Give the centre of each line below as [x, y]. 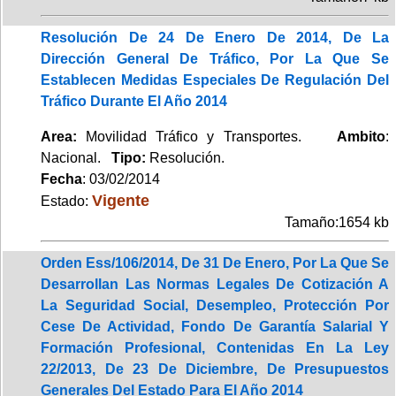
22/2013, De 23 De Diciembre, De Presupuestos [215, 369]
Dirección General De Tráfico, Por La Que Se [215, 58]
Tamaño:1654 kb [337, 222]
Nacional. [76, 157]
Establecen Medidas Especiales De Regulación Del [215, 80]
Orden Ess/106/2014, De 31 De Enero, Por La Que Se [215, 263]
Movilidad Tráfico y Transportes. [207, 136]
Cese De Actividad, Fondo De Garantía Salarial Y [215, 326]
